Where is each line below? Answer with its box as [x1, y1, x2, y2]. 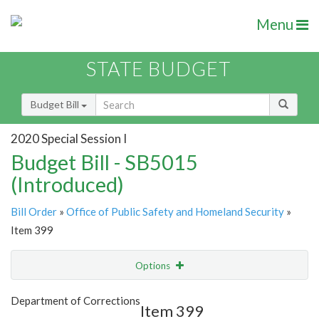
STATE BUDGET [86, 57, 231, 81]
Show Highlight [83, 288, 149, 300]
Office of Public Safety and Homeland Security [66, 205, 284, 219]
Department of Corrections [11, 294, 140, 308]
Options [135, 260, 172, 272]
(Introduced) [11, 172, 124, 197]
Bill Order [11, 205, 57, 219]
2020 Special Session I [11, 130, 127, 146]
